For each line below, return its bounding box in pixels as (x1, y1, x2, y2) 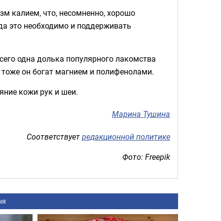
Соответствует (27, 131, 82, 142)
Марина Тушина (112, 109, 170, 120)
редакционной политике (82, 131, 170, 142)
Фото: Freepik (122, 151, 170, 162)
